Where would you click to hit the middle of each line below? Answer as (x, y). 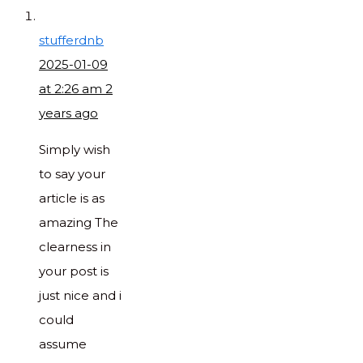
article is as (72, 198)
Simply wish (75, 149)
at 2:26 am (72, 88)
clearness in (75, 246)
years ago (68, 113)
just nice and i (80, 295)
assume (63, 344)
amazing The (79, 222)
